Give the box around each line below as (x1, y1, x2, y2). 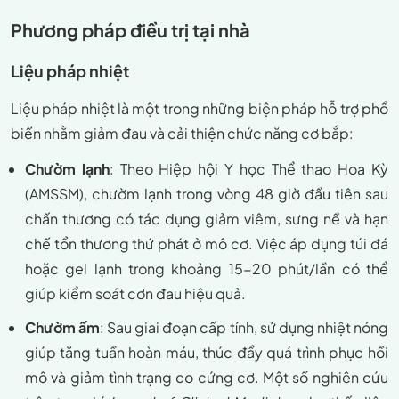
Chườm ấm (25, 318, 101, 338)
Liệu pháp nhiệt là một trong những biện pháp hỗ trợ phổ (11, 99, 388, 118)
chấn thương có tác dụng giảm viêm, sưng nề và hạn (25, 209, 388, 229)
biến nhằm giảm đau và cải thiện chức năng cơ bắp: (11, 124, 354, 143)
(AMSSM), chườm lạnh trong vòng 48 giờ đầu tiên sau (25, 184, 388, 204)
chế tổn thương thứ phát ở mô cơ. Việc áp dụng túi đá (25, 234, 388, 254)
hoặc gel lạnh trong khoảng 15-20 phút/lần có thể (25, 259, 388, 279)
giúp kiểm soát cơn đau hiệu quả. (25, 284, 246, 304)
